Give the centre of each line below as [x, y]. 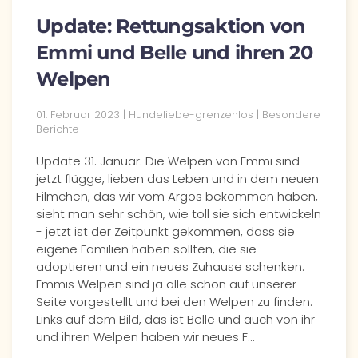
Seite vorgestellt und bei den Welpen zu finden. [176, 302]
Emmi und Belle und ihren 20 [174, 52]
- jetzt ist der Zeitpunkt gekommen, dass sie [165, 231]
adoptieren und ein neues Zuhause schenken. [170, 267]
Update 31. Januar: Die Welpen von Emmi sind [168, 161]
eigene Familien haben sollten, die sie [146, 249]
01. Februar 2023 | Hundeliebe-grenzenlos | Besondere [178, 115]
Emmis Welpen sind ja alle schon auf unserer [166, 284]
